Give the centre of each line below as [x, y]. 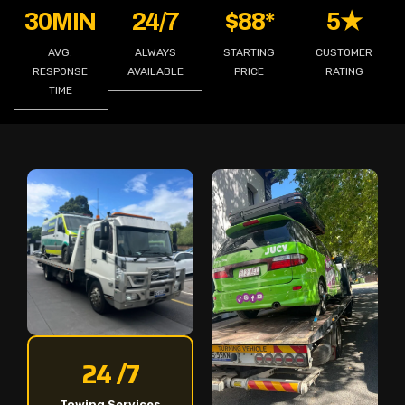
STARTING [250, 53]
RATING [344, 72]
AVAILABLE [155, 72]
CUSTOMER [344, 53]
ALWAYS [155, 53]
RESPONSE [61, 72]
